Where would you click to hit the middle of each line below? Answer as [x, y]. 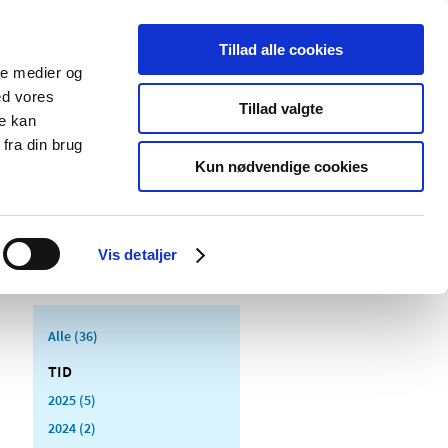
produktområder [158, 160]
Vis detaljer [137, 254]
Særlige [128, 140]
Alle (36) [73, 335]
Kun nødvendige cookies [281, 166]
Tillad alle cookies [281, 49]
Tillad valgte [281, 108]
